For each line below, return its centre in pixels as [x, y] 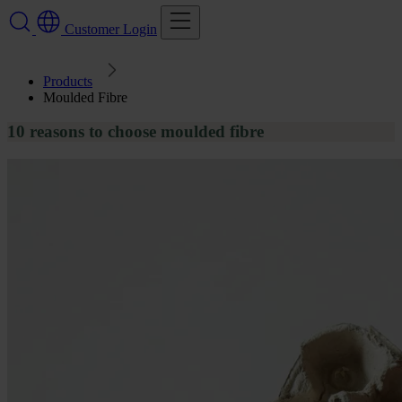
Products [68, 81]
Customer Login [111, 29]
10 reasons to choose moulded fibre [135, 132]
